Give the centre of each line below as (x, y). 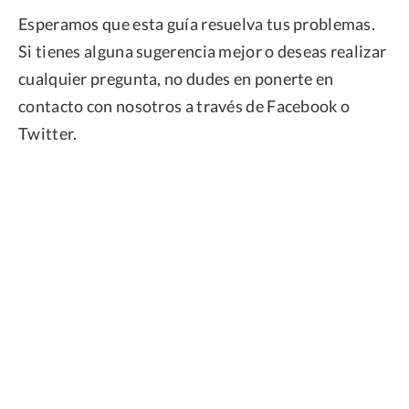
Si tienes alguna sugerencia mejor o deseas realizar (203, 52)
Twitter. (48, 134)
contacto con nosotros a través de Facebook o (184, 106)
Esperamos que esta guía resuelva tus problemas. (197, 24)
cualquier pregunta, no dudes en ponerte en (176, 79)
